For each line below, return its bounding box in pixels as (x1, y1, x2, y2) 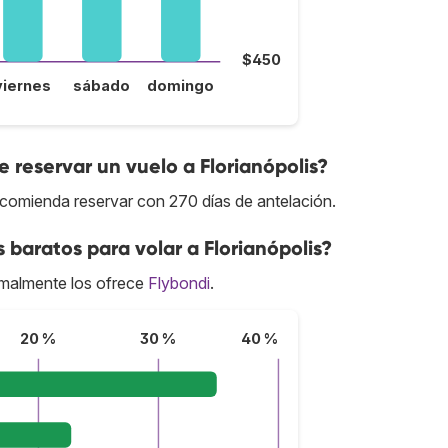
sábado (73, 76, 131, 95)
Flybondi (148, 273, 210, 293)
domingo (147, 76, 215, 95)
